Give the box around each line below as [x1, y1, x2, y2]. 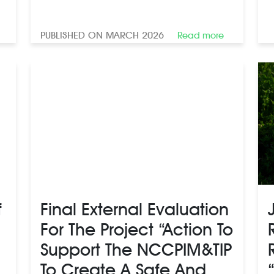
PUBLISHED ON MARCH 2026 [40, 29, 164, 41]
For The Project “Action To [40, 218, 233, 240]
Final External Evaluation [40, 198, 229, 220]
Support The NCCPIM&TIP [40, 239, 232, 260]
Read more [177, 29, 224, 41]
